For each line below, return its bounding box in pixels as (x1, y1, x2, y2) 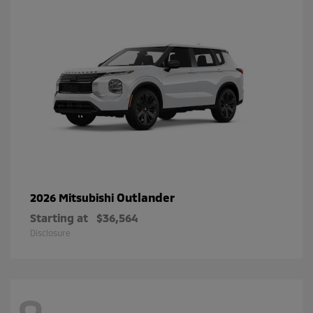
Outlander (117, 190, 175, 205)
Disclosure (30, 228, 71, 238)
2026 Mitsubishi (30, 191, 117, 205)
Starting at (30, 211, 88, 225)
